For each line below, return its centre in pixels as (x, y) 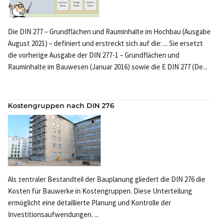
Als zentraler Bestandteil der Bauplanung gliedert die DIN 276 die (107, 179)
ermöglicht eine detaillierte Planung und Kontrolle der (89, 203)
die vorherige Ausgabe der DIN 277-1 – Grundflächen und (94, 55)
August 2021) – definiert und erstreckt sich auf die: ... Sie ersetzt (105, 43)
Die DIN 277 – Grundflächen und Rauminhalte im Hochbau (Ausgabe (109, 31)
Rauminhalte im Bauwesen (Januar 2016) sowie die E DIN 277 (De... (108, 66)
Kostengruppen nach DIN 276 (61, 105)
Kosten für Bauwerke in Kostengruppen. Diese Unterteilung (100, 191)
